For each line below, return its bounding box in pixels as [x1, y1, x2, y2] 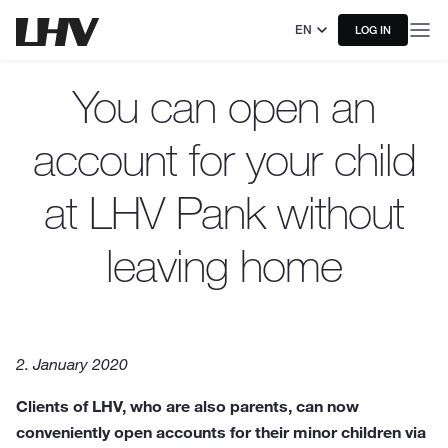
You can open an [73, 79, 375, 134]
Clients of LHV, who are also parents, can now [16, 396, 359, 416]
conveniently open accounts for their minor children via [16, 422, 426, 442]
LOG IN [355, 23, 391, 37]
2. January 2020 [16, 354, 128, 374]
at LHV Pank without [44, 185, 404, 240]
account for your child [32, 132, 416, 187]
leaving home [106, 238, 342, 293]
